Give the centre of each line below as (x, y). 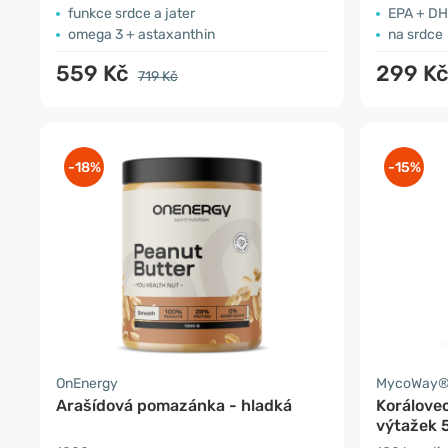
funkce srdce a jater (131, 13)
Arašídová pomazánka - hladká (174, 405)
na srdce (415, 34)
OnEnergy (87, 383)
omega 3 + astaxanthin (141, 34)
